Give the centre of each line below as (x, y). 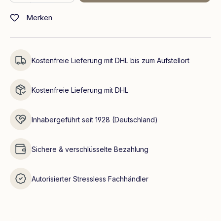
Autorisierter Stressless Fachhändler (90, 179)
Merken (39, 17)
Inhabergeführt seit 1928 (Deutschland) (95, 119)
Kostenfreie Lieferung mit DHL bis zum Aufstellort (110, 60)
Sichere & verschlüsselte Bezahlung (90, 149)
